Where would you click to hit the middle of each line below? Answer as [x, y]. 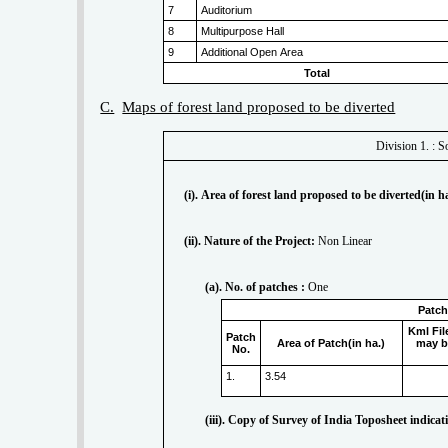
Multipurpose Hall [243, 31]
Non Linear [344, 240]
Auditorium [227, 10]
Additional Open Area [252, 52]
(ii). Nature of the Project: [250, 240]
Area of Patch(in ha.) [331, 342]
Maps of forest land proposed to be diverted [259, 107]
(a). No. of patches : [255, 286]
